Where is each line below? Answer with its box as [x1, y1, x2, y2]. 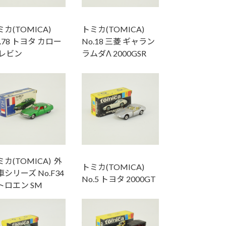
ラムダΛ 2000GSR [81, 48, 146, 59]
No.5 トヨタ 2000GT [81, 174, 156, 184]
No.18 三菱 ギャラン [81, 36, 155, 46]
